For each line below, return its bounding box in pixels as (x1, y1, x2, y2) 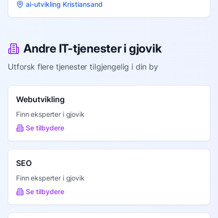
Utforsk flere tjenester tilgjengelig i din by (8, 61, 158, 72)
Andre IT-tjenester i (23, 41, 129, 55)
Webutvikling (16, 94, 65, 104)
